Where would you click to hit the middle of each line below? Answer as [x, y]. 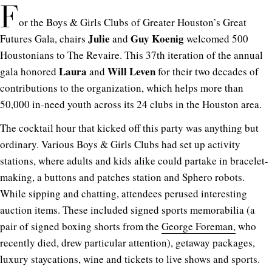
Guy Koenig [156, 38]
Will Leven [130, 71]
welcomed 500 [216, 38]
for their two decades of [207, 71]
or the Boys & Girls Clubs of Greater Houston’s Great [133, 22]
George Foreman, [199, 226]
